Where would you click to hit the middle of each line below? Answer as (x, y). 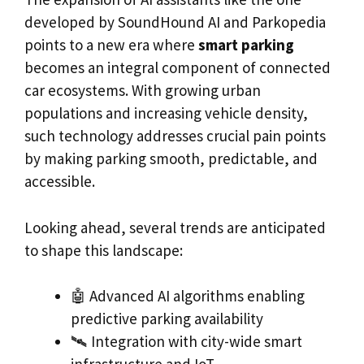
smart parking (246, 45)
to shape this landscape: (104, 250)
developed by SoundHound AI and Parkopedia (175, 22)
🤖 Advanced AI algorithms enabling (188, 296)
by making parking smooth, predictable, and (171, 159)
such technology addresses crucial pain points (175, 136)
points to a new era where (111, 45)
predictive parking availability (167, 319)
